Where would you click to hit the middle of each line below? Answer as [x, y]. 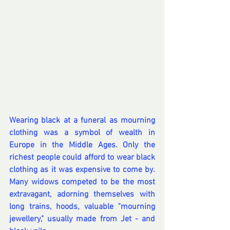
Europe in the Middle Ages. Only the [82, 146]
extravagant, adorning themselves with [82, 195]
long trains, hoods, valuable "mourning [82, 207]
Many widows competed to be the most [82, 183]
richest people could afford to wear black [82, 158]
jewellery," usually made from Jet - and [82, 219]
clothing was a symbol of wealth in [82, 133]
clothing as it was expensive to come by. [82, 170]
